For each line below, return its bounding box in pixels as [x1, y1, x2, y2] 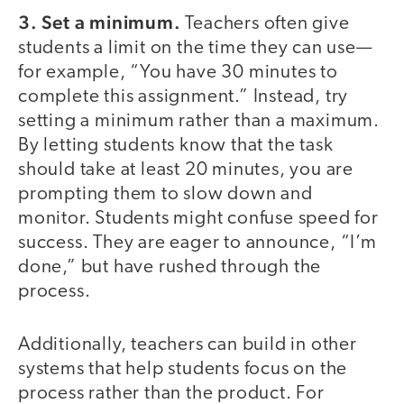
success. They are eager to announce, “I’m [18, 234, 377, 253]
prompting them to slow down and [18, 185, 313, 205]
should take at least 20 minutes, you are [18, 161, 353, 180]
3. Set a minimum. [18, 11, 186, 34]
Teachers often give [185, 14, 350, 34]
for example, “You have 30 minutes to [18, 63, 338, 83]
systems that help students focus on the [18, 359, 348, 379]
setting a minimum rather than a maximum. [18, 112, 380, 132]
